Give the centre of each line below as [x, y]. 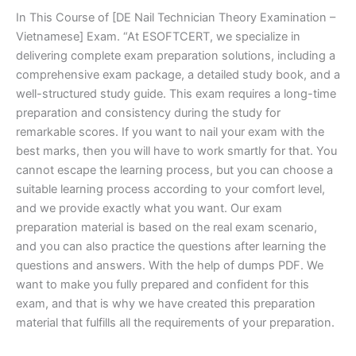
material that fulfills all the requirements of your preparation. [175, 322]
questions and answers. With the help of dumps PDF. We [170, 265]
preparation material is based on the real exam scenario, [166, 227]
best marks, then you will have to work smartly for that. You [176, 151]
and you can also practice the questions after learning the [171, 246]
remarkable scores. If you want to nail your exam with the [170, 132]
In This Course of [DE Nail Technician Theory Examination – [176, 17]
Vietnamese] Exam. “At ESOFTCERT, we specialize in [158, 36]
